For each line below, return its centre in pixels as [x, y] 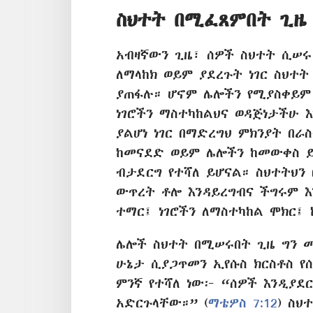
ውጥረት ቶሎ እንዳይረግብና [188, 192]
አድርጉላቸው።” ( [162, 303]
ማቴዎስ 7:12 [243, 303]
